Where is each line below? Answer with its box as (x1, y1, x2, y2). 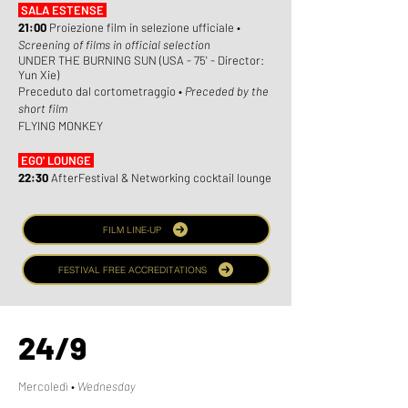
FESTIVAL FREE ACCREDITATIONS (57, 263, 207, 276)
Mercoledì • (18, 379, 77, 393)
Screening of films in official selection (18, 37, 210, 52)
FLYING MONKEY (18, 118, 103, 133)
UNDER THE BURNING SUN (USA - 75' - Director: (18, 53, 264, 67)
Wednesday (77, 379, 135, 393)
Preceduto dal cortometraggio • (18, 84, 185, 98)
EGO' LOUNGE (18, 153, 94, 168)
